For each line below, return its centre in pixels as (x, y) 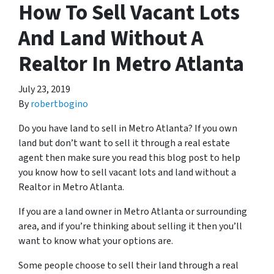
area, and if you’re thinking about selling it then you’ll (130, 226)
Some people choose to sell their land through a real (128, 265)
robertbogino (59, 104)
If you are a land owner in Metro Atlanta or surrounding (133, 212)
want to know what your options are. (96, 241)
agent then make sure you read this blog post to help (129, 158)
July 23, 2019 (44, 89)
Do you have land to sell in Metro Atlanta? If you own (128, 128)
